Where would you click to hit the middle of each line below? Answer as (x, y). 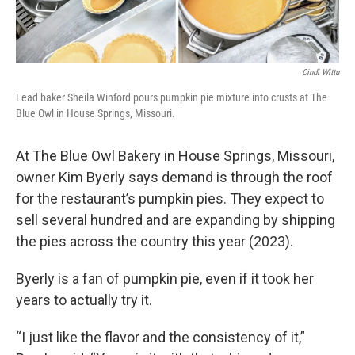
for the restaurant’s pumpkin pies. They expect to (170, 199)
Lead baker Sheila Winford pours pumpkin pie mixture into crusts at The (172, 98)
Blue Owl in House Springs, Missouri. (95, 114)
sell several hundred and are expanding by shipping (176, 220)
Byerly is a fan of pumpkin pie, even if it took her (165, 279)
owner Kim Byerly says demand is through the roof (174, 177)
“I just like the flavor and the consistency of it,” (160, 338)
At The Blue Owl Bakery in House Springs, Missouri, (175, 156)
